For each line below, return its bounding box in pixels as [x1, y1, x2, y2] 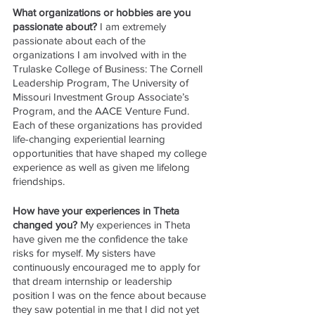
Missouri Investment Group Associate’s [13, 90, 192, 103]
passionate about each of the [13, 34, 148, 46]
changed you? [13, 218, 80, 231]
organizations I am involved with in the [13, 48, 189, 60]
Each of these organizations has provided [13, 118, 205, 131]
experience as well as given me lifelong [13, 160, 193, 173]
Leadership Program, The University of [13, 76, 191, 89]
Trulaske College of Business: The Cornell [13, 62, 205, 75]
